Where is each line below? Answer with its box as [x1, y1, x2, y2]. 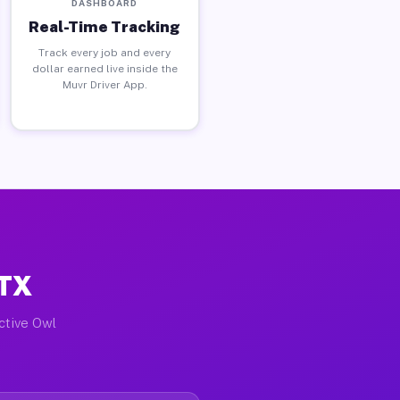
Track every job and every [38, 46, 171, 59]
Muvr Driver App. [62, 78, 147, 91]
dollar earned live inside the [31, 62, 178, 75]
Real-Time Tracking [29, 17, 181, 36]
